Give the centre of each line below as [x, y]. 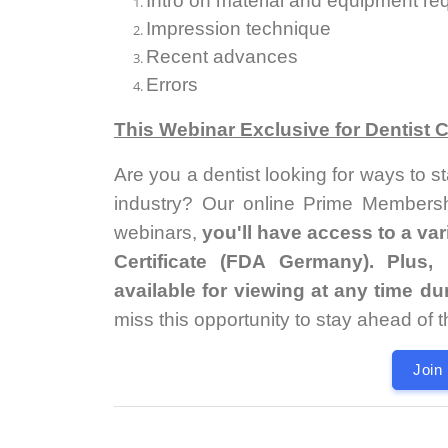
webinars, [158, 232]
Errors [172, 84]
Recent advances [222, 56]
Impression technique [238, 28]
